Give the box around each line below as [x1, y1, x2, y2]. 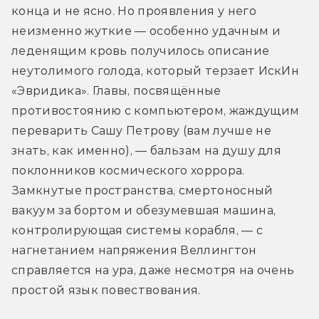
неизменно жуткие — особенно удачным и [11, 23, 281, 38]
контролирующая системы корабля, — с [11, 223, 263, 237]
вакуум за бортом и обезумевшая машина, [11, 203, 276, 217]
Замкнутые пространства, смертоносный [11, 183, 273, 197]
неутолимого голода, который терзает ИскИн [11, 63, 300, 78]
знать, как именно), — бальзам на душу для [11, 143, 282, 157]
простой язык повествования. [11, 283, 201, 297]
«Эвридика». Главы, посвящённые [11, 83, 221, 98]
